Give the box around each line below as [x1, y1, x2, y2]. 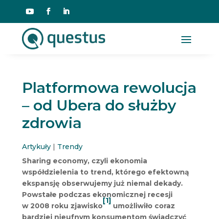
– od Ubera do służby [22, 96, 176, 114]
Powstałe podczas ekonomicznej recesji [22, 190, 173, 199]
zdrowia [22, 113, 82, 132]
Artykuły [22, 142, 51, 151]
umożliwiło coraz [110, 201, 175, 210]
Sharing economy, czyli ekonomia [22, 156, 147, 165]
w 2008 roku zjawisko [22, 201, 103, 210]
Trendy [57, 142, 83, 151]
